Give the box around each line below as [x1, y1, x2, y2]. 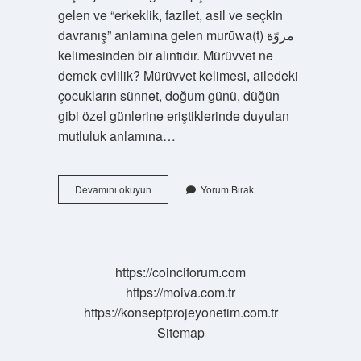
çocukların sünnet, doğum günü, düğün [57, 86, 280, 105]
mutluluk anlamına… [57, 127, 176, 145]
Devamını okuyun [74, 182, 151, 196]
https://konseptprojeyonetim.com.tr [83, 303, 278, 322]
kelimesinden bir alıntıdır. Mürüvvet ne [57, 46, 273, 64]
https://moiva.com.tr [126, 283, 235, 301]
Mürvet [150, 181, 180, 195]
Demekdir [150, 210, 193, 224]
